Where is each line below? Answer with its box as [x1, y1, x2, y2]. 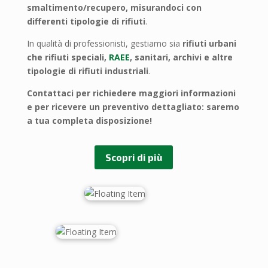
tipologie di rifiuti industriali [26, 65, 148, 77]
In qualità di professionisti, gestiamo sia [26, 37, 182, 49]
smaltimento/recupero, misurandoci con [26, 1, 202, 13]
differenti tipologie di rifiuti [26, 15, 145, 27]
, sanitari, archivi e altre [129, 51, 233, 63]
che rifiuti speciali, [26, 51, 109, 63]
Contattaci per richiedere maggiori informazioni [26, 87, 236, 99]
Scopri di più [105, 151, 163, 163]
